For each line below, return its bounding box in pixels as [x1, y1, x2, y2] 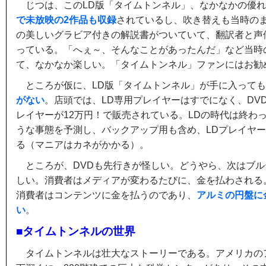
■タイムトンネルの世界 [16, 225, 135, 237]
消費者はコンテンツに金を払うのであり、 [16, 190, 197, 200]
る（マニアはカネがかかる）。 [16, 140, 149, 150]
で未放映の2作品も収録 [16, 15, 116, 25]
